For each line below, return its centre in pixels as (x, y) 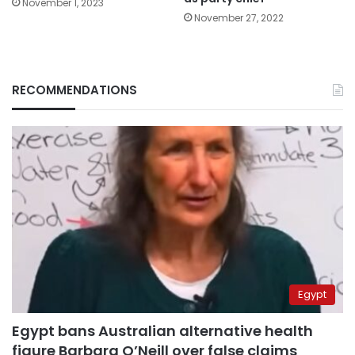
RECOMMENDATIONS (74, 90)
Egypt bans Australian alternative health (162, 330)
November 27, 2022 (239, 17)
